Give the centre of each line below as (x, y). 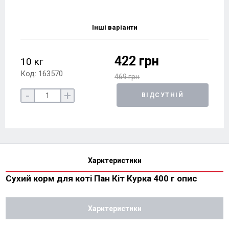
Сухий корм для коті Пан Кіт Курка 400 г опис (101, 178)
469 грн (127, 77)
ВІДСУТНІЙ (163, 95)
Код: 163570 (42, 74)
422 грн (137, 61)
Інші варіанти (114, 27)
